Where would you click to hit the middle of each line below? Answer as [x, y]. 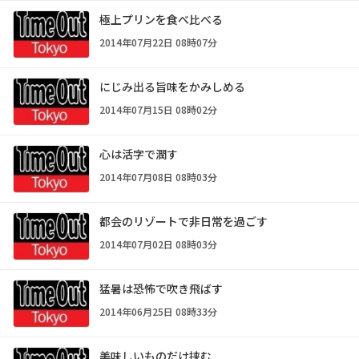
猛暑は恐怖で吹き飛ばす [161, 288]
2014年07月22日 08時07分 [158, 42]
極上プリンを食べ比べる [161, 20]
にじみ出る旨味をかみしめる [172, 87]
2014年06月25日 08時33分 [158, 311]
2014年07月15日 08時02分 [158, 110]
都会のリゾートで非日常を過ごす [184, 221]
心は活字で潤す [139, 153]
